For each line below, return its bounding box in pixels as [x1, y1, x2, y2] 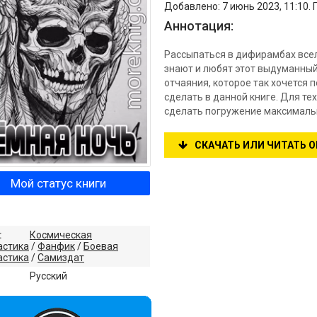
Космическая [30, 229, 92, 241]
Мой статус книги [10, 176, 106, 191]
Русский [30, 270, 67, 282]
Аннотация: [164, 18, 234, 33]
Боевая [83, 241, 118, 253]
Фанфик [38, 241, 75, 253]
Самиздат [38, 252, 84, 264]
